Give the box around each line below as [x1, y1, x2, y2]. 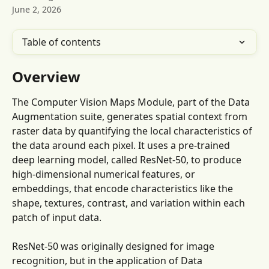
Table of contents [22, 35, 101, 49]
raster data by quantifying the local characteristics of [12, 124, 255, 138]
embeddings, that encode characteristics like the [12, 182, 235, 195]
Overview [12, 67, 80, 86]
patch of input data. [12, 211, 101, 224]
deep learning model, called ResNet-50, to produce [12, 153, 244, 166]
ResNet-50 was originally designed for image [12, 240, 217, 253]
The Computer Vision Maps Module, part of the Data [12, 95, 252, 109]
